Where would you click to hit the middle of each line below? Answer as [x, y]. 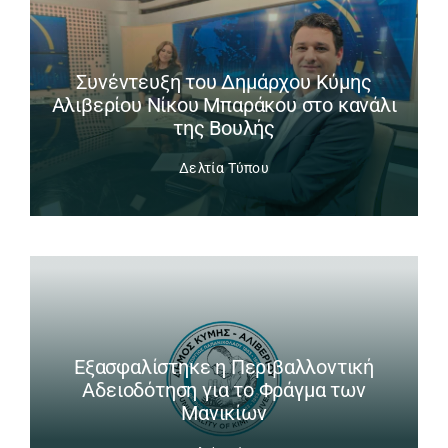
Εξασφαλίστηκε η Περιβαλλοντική [224, 367]
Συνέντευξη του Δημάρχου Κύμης [224, 82]
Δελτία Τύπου [224, 168]
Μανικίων [224, 413]
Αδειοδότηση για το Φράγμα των [224, 390]
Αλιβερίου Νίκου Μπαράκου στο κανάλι [224, 105]
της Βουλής [223, 128]
